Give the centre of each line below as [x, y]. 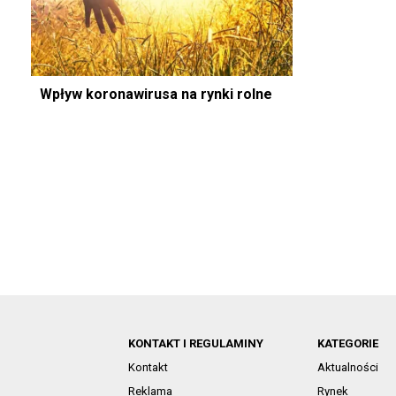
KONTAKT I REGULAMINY [195, 344]
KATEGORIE [347, 344]
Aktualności [347, 368]
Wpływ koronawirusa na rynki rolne [156, 95]
